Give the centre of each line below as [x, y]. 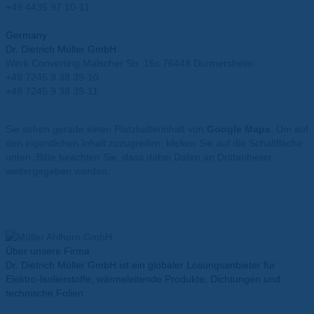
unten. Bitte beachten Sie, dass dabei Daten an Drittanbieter [139, 157]
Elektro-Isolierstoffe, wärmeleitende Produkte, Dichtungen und [143, 279]
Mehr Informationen [49, 195]
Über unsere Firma [48, 251]
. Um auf [289, 129]
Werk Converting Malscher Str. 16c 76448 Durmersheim [130, 63]
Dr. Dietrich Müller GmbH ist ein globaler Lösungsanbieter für [141, 265]
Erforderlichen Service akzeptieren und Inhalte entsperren [134, 223]
